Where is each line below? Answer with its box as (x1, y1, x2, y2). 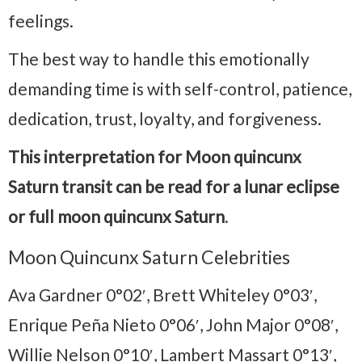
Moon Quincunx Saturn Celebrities (8, 245, 290, 268)
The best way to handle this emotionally (8, 48, 309, 69)
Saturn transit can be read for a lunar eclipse (8, 175, 339, 196)
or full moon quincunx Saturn (8, 205, 225, 226)
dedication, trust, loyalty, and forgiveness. (8, 107, 322, 128)
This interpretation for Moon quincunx (8, 145, 301, 166)
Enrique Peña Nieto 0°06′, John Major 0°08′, (8, 314, 338, 335)
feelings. (8, 10, 74, 31)
